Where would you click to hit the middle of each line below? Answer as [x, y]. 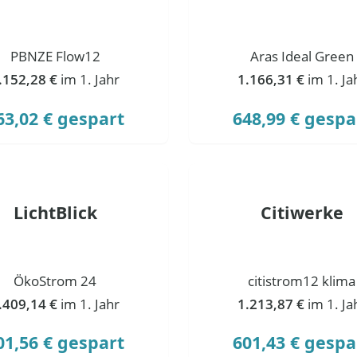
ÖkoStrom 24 [55, 280]
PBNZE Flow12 [55, 56]
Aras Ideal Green [302, 56]
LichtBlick [55, 212]
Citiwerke [302, 212]
